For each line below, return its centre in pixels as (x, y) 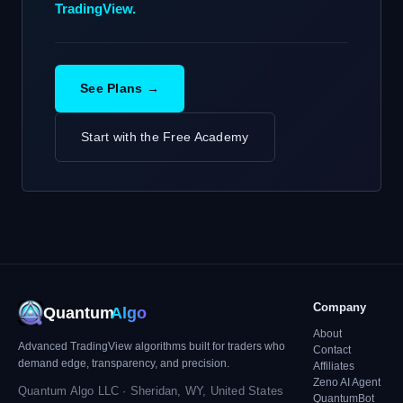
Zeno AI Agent (347, 382)
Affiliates (334, 366)
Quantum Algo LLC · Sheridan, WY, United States (151, 391)
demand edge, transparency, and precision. (124, 363)
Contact (332, 350)
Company (340, 307)
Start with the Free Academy (165, 137)
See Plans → (120, 88)
